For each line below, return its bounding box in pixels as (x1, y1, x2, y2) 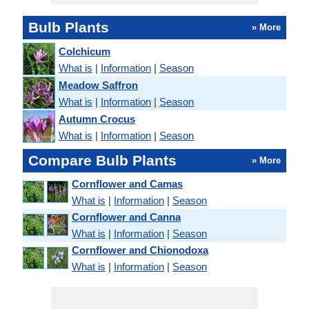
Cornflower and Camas (72, 178, 183, 190)
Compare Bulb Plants (28, 152, 177, 168)
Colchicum (59, 45, 110, 57)
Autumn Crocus (59, 112, 135, 125)
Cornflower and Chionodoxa (72, 244, 208, 256)
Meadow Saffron (59, 79, 138, 91)
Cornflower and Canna (72, 211, 181, 223)
